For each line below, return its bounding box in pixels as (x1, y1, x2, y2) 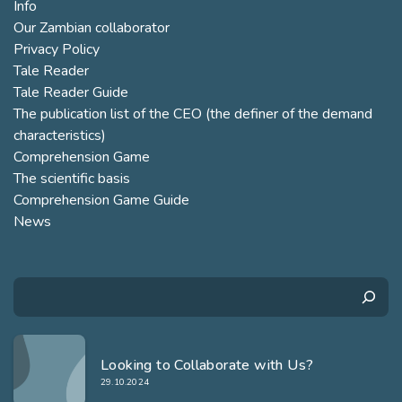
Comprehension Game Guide (13, 190, 189, 210)
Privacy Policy (13, 39, 100, 59)
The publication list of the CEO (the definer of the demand (13, 104, 372, 124)
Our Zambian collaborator (13, 18, 170, 38)
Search (13, 277, 53, 294)
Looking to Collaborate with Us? (100, 354, 314, 375)
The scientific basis (13, 169, 130, 188)
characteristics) (13, 126, 106, 145)
